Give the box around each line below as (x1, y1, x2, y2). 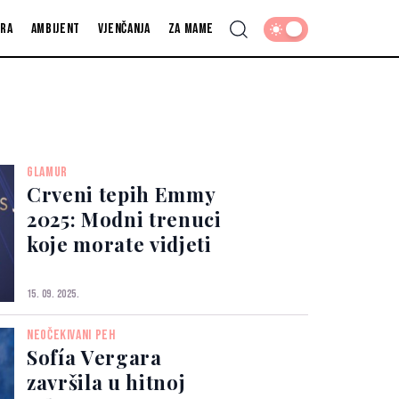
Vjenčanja (97, 20, 151, 37)
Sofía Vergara (27, 344, 162, 371)
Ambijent (30, 20, 80, 37)
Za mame (167, 20, 215, 37)
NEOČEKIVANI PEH (27, 327, 116, 345)
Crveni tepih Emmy (27, 181, 216, 208)
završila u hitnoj (27, 369, 186, 396)
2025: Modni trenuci (27, 206, 222, 233)
